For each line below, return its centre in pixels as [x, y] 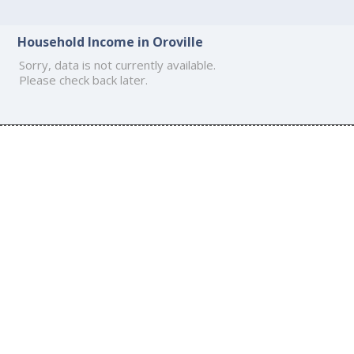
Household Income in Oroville [111, 41]
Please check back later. [84, 79]
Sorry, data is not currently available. [118, 64]
